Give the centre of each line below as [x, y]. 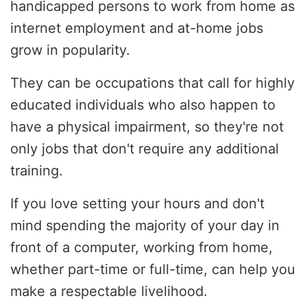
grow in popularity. [70, 50]
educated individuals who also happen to [143, 105]
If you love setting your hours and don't [137, 203]
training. [37, 170]
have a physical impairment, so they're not [147, 126]
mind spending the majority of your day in [145, 225]
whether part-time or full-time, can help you [153, 269]
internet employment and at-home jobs [137, 28]
